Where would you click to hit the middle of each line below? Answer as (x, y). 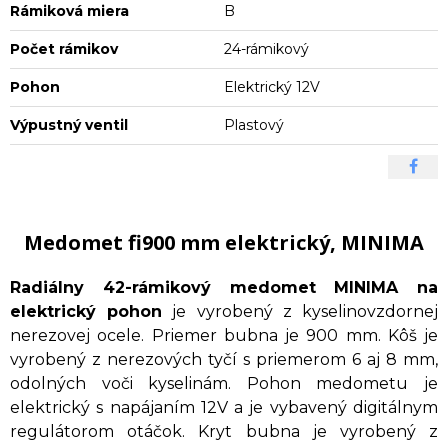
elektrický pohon (86, 311)
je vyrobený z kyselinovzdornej (300, 311)
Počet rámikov (64, 48)
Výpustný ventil (69, 124)
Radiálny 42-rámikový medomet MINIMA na (224, 287)
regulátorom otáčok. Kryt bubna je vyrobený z (224, 431)
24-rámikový (266, 48)
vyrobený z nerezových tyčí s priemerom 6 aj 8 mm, (224, 359)
